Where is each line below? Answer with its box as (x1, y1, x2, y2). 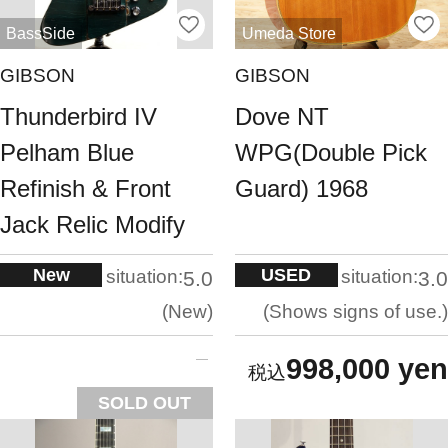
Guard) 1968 (235, 175, 369, 203)
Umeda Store (241, 24, 336, 42)
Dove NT (235, 103, 330, 131)
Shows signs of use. (269, 301, 442, 323)
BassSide (6, 24, 76, 42)
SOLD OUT (98, 393, 192, 414)
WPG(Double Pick (235, 139, 428, 167)
